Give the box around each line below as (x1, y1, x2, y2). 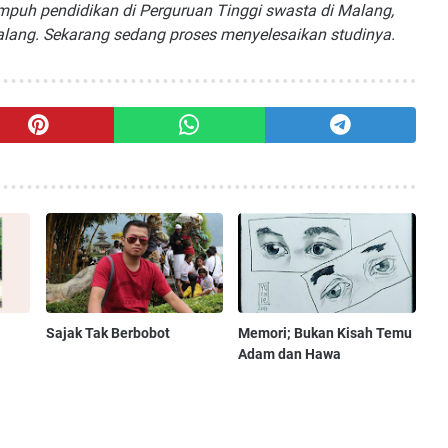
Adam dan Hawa (238, 346, 342, 363)
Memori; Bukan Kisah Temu (238, 325, 413, 342)
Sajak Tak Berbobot (45, 325, 170, 342)
